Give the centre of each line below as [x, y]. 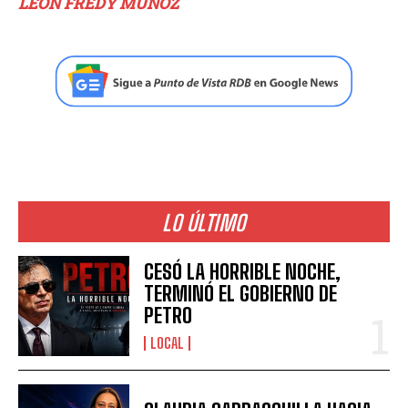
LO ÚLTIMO [204, 223]
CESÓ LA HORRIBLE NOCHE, [243, 272]
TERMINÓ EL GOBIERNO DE [241, 294]
